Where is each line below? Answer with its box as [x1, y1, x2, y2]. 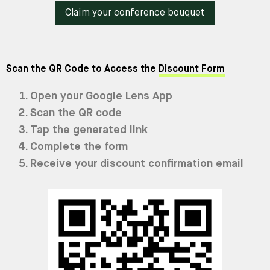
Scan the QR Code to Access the [6, 64, 159, 74]
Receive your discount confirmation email [30, 158, 243, 169]
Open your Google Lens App [30, 90, 172, 102]
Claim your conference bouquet [65, 8, 205, 18]
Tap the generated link [30, 124, 148, 136]
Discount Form [159, 64, 225, 74]
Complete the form [30, 141, 128, 152]
